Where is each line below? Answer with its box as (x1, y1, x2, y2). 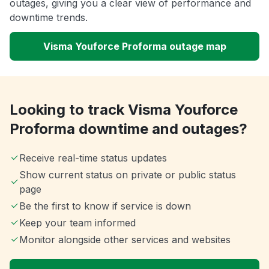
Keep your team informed (19, 217, 136, 229)
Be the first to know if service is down (19, 200, 191, 213)
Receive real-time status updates (19, 152, 167, 165)
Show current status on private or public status (19, 169, 236, 181)
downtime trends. (10, 11, 88, 24)
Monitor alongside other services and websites (19, 234, 231, 246)
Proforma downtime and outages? (10, 120, 247, 138)
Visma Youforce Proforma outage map (43, 40, 226, 53)
